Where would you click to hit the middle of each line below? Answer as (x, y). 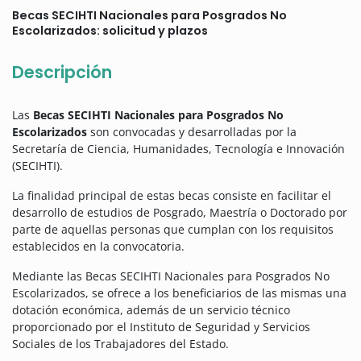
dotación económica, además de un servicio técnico (151, 310)
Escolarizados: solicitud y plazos (110, 31)
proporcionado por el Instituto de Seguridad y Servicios (161, 327)
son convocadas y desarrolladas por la (192, 132)
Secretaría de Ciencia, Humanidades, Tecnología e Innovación (178, 149)
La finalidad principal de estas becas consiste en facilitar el (172, 196)
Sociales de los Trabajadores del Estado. (120, 344)
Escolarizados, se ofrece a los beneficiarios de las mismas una (179, 293)
